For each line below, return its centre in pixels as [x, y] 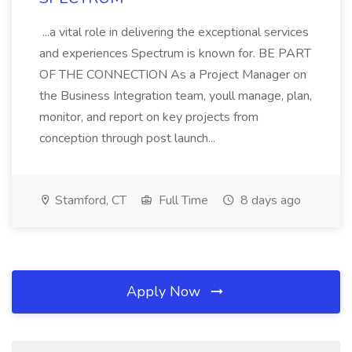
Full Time [182, 200]
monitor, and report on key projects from [149, 117]
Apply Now [165, 291]
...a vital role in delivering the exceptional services [174, 32]
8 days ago [269, 200]
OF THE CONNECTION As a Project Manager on [173, 75]
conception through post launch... [129, 138]
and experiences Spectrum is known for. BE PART [175, 53]
